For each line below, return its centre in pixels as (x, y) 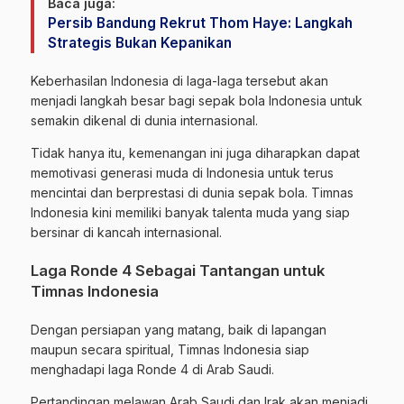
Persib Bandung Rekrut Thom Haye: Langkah (200, 23)
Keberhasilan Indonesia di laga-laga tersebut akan (179, 80)
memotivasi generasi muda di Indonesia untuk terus (182, 172)
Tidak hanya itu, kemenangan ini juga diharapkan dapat (195, 152)
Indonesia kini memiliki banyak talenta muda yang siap (190, 212)
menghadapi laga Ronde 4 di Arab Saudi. (152, 369)
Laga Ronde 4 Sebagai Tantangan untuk (178, 270)
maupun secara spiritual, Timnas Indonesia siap (170, 349)
